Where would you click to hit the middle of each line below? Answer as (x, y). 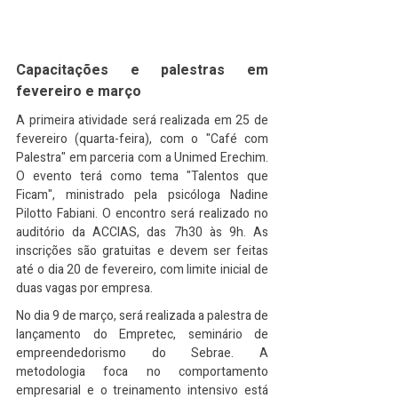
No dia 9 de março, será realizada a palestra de (142, 316)
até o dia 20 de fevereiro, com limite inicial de (142, 270)
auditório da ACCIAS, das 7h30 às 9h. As (142, 232)
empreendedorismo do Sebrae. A (142, 353)
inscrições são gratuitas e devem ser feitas (142, 251)
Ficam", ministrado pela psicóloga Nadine (142, 195)
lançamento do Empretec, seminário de (142, 334)
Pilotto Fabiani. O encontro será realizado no (142, 214)
